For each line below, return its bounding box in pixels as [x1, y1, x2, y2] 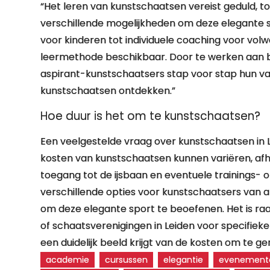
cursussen [105, 254, 148, 266]
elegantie [163, 254, 204, 266]
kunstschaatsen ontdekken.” [40, 84, 176, 98]
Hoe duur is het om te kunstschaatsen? [40, 108, 261, 124]
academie [46, 254, 90, 266]
